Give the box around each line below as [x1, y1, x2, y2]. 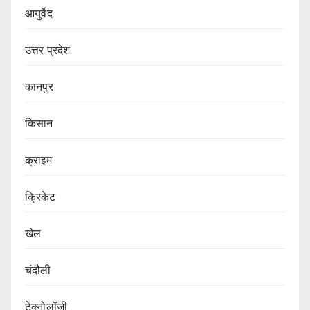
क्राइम [25, 154, 52, 166]
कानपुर [25, 80, 53, 93]
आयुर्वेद [25, 7, 53, 19]
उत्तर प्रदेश [25, 44, 71, 56]
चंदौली [25, 264, 51, 276]
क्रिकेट [25, 190, 56, 203]
